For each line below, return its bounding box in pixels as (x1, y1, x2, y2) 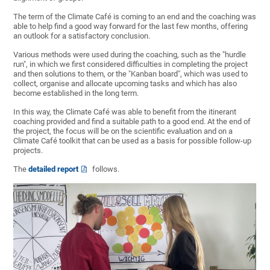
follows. (90, 165, 120, 174)
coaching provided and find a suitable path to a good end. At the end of (13, 117, 251, 127)
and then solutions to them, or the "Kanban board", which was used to (13, 69, 248, 79)
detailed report (28, 165, 79, 174)
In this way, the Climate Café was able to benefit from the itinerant (13, 107, 237, 117)
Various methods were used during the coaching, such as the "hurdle (13, 50, 246, 60)
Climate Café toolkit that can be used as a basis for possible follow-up (13, 136, 252, 146)
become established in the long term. (13, 89, 139, 98)
